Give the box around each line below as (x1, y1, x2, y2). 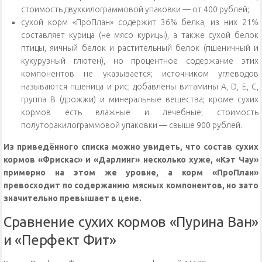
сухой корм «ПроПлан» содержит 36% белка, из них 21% (21, 18, 258, 27)
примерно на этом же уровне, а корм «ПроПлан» (4, 168, 258, 178)
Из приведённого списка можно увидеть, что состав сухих (4, 142, 258, 152)
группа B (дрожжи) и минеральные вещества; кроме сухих (21, 95, 258, 105)
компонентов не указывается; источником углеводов (21, 69, 258, 79)
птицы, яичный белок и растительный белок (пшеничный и (21, 43, 258, 53)
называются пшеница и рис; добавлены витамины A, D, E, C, (21, 82, 258, 92)
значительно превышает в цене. (4, 194, 142, 204)
